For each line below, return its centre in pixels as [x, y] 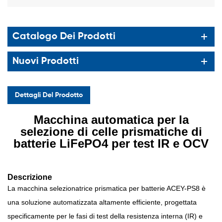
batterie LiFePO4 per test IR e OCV [111, 143]
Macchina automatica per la [111, 119]
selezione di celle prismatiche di [111, 131]
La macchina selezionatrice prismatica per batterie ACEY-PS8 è [107, 188]
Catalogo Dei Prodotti [64, 36]
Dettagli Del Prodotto [49, 95]
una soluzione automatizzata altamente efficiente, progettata [102, 202]
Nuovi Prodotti [46, 61]
